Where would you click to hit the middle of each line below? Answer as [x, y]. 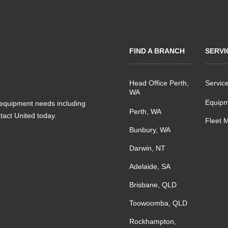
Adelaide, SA [150, 166]
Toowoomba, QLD [158, 203]
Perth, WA [145, 111]
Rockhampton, [153, 221]
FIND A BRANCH [157, 51]
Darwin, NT [147, 148]
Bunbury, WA [150, 130]
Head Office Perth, [159, 83]
